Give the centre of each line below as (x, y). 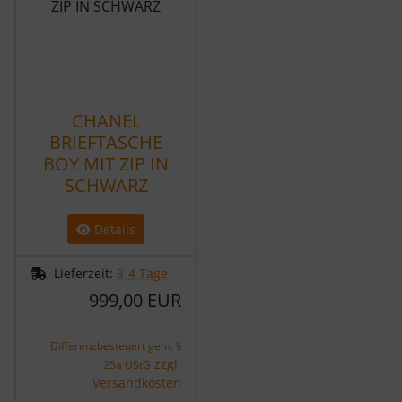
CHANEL (106, 120)
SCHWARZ (106, 185)
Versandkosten (137, 382)
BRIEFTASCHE (106, 142)
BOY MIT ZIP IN (106, 163)
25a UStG (127, 364)
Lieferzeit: (85, 273)
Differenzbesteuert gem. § (116, 345)
